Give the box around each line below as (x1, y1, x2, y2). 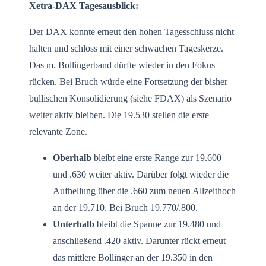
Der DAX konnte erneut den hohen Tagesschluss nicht (29, 27, 234, 37)
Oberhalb (53, 153, 91, 163)
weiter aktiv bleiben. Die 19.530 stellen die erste (29, 110, 209, 121)
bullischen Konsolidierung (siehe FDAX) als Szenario (29, 93, 232, 104)
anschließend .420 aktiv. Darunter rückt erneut (53, 236, 226, 246)
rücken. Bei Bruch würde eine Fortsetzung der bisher (29, 77, 227, 87)
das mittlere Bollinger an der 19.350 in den (53, 252, 213, 263)
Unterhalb (53, 219, 97, 230)
